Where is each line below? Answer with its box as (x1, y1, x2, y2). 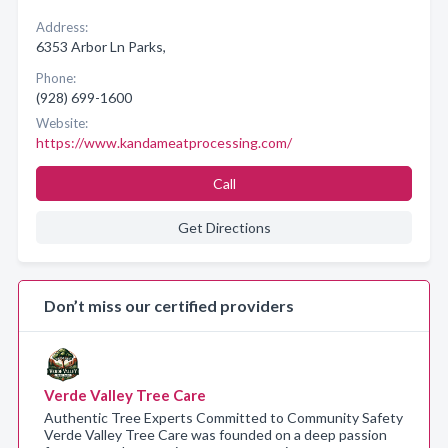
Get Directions (177, 219, 271, 236)
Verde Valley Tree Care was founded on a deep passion (44, 426, 387, 443)
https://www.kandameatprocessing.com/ (36, 134, 292, 151)
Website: (36, 115, 88, 131)
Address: (36, 19, 88, 35)
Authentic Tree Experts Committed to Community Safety (44, 409, 403, 426)
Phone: (36, 70, 76, 86)
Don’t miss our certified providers (44, 296, 294, 315)
